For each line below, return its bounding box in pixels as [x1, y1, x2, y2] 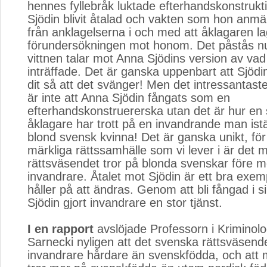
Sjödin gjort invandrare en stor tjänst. [27, 196, 222, 209]
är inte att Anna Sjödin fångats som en [27, 91, 230, 104]
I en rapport [27, 222, 94, 235]
